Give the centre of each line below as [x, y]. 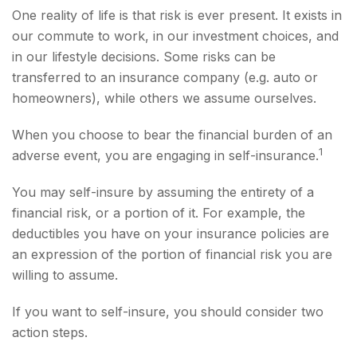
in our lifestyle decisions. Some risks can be [144, 57]
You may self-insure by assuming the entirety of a [163, 192]
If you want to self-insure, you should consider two [168, 312]
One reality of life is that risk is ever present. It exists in [177, 15]
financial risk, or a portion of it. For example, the [159, 213]
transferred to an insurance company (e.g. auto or [165, 77]
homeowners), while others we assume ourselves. [164, 98]
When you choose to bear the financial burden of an [172, 135]
